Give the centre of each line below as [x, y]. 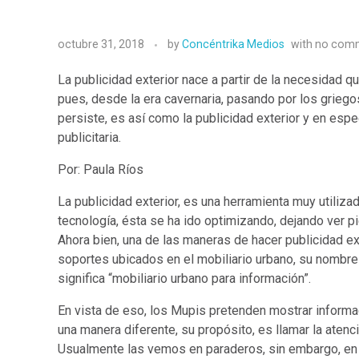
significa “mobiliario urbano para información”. [184, 279]
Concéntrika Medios [233, 44]
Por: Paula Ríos [101, 170]
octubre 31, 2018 [101, 44]
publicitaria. [89, 138]
